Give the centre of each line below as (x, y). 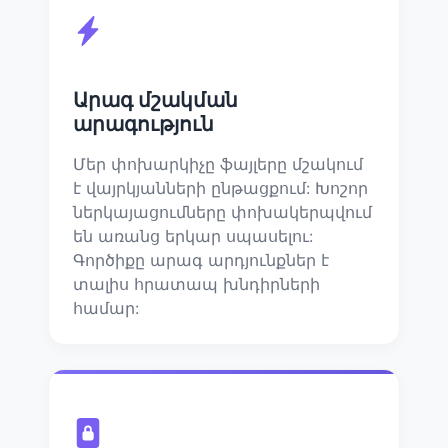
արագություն (143, 123)
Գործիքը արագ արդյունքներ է (201, 259)
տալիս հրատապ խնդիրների (196, 283)
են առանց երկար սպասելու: (193, 235)
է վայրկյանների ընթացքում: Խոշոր (220, 187)
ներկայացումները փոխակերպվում (222, 211)
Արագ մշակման (155, 99)
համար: (106, 307)
